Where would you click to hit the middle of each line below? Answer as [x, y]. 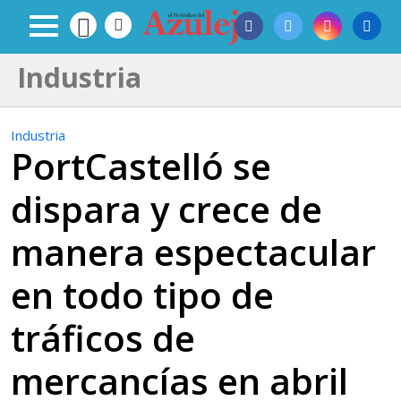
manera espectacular [193, 252]
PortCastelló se [141, 166]
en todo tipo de [142, 295]
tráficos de [103, 338]
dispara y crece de [166, 209]
